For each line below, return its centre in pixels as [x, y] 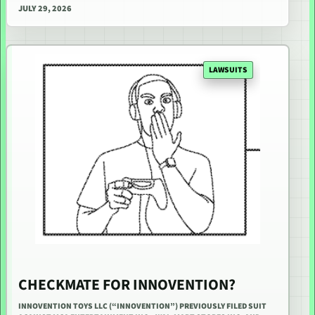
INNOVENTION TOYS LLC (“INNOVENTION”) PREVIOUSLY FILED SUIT [142, 307]
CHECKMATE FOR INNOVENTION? [127, 285]
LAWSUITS [228, 70]
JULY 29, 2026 [45, 9]
